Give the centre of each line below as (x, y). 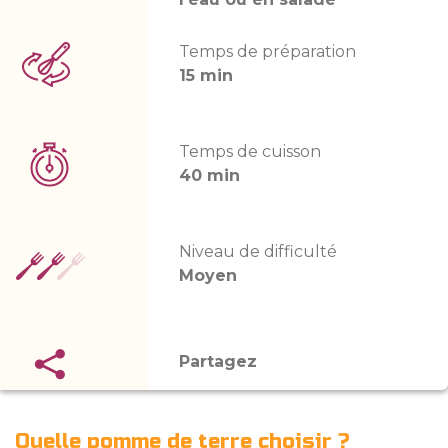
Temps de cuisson (250, 151)
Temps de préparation (268, 51)
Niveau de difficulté (258, 251)
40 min (210, 175)
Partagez (218, 361)
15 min (206, 75)
